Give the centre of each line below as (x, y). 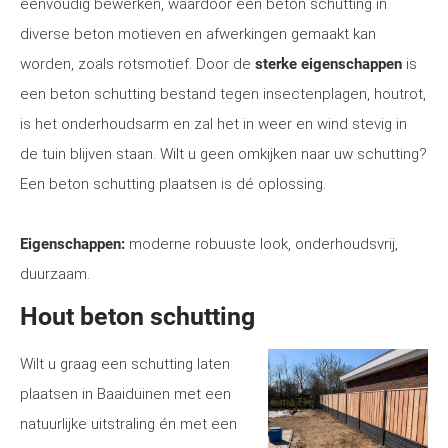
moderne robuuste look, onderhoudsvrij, (261, 244)
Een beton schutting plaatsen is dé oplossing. (173, 184)
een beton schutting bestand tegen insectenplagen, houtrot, (223, 94)
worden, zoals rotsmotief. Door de (137, 64)
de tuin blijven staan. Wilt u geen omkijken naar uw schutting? (223, 154)
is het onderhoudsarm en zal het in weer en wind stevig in (213, 124)
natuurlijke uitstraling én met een (128, 424)
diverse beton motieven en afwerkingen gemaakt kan (198, 34)
